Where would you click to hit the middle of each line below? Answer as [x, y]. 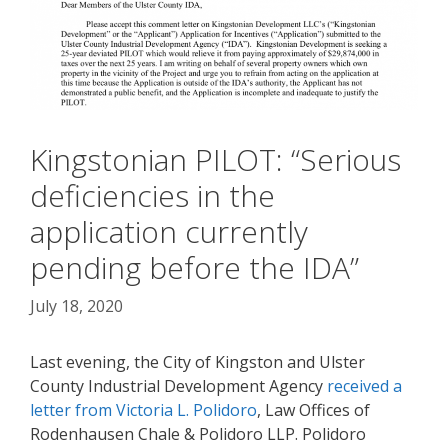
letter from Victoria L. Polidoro [143, 409]
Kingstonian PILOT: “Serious [215, 159]
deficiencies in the [152, 195]
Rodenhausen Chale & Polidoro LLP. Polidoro [198, 433]
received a [364, 385]
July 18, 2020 [76, 305]
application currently [169, 231]
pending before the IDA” [194, 267]
